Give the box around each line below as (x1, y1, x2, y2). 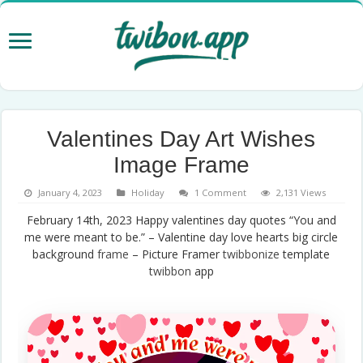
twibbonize (223, 246, 280, 262)
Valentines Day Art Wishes (47, 126, 316, 152)
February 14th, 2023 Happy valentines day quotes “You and (26, 211, 336, 228)
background (32, 246, 98, 262)
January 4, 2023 (38, 186, 103, 199)
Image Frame (113, 152, 250, 177)
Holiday (131, 186, 165, 199)
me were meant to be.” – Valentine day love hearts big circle (24, 228, 339, 245)
